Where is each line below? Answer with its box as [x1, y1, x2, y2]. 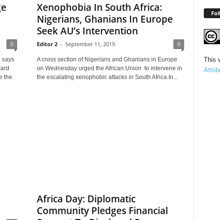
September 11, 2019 [65, 40, 115, 48]
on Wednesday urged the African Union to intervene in [36, 65, 182, 72]
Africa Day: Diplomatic [36, 192, 136, 205]
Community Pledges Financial [36, 204, 168, 217]
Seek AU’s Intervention [36, 25, 138, 37]
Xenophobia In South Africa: [36, 1, 162, 14]
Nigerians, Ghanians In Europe [36, 13, 173, 26]
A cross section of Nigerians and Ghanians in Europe [36, 56, 177, 63]
